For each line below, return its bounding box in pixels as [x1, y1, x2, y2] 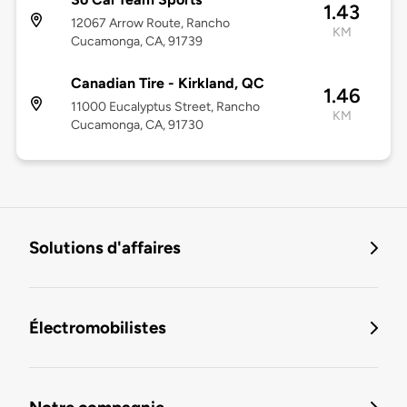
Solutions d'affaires [29, 237, 181, 259]
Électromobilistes [29, 317, 166, 339]
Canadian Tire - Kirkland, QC [70, 74, 264, 93]
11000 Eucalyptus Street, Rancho [70, 99, 260, 115]
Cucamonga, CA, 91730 [70, 117, 203, 134]
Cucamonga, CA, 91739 [70, 34, 203, 50]
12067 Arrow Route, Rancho [70, 15, 230, 32]
